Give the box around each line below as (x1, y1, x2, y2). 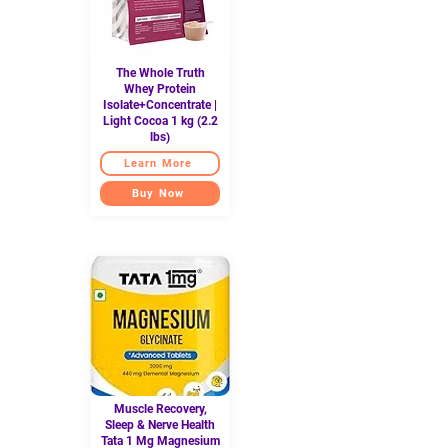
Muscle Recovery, (113, 401, 207, 416)
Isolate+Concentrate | (103, 97, 217, 112)
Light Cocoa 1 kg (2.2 (102, 113, 218, 128)
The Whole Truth (115, 65, 205, 80)
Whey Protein (124, 81, 196, 96)
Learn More (124, 156, 192, 170)
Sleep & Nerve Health (105, 417, 215, 432)
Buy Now (132, 186, 184, 200)
